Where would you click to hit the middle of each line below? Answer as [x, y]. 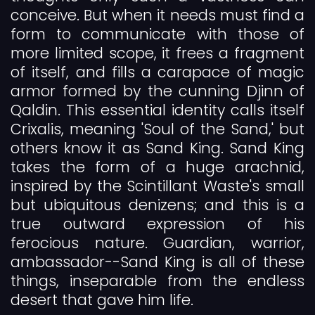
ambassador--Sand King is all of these [157, 262]
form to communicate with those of [157, 34]
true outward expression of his [157, 224]
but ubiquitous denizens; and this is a [157, 205]
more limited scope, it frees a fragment [157, 53]
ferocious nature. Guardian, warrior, [157, 243]
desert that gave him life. [102, 300]
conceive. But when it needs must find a [157, 15]
